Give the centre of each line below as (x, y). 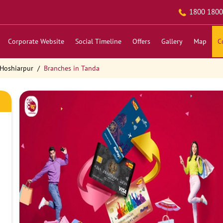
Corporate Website (36, 41)
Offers (141, 41)
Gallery (172, 41)
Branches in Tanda (71, 68)
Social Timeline (98, 41)
